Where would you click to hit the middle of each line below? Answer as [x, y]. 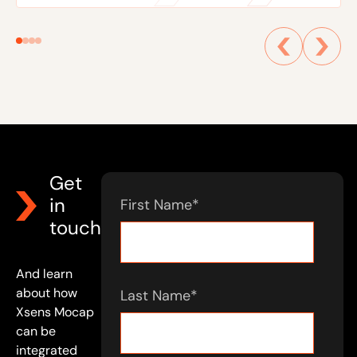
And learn [44, 274]
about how [47, 293]
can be [36, 331]
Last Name [155, 296]
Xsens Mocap [55, 312]
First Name [156, 205]
